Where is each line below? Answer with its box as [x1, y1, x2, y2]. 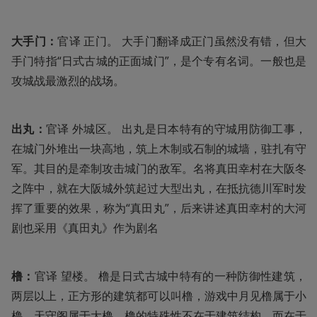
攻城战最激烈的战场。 [11, 72, 125, 88]
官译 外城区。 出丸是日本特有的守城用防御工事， [46, 120, 307, 137]
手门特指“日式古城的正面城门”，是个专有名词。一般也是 [11, 52, 306, 69]
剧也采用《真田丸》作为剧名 [11, 219, 158, 236]
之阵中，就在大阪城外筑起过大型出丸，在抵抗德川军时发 [11, 180, 306, 196]
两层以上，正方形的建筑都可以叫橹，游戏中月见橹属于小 [11, 287, 306, 304]
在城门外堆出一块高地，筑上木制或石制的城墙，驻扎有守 [11, 140, 306, 156]
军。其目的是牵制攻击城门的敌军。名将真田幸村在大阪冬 [11, 160, 306, 176]
